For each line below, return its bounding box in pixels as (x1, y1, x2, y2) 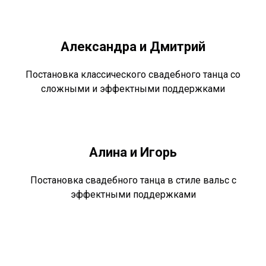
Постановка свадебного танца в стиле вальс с (30, 174, 236, 186)
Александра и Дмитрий (61, 39, 205, 54)
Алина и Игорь (89, 144, 177, 160)
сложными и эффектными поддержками (41, 83, 225, 94)
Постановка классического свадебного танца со (26, 68, 240, 80)
